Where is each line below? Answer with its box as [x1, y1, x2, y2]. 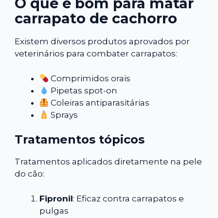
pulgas [39, 205, 69, 216]
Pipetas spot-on [49, 85, 118, 95]
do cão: [15, 169, 44, 179]
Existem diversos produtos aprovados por [15, 36, 190, 47]
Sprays [49, 109, 78, 120]
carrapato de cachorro [15, 10, 177, 27]
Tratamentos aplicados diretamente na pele [15, 157, 202, 167]
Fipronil [39, 193, 73, 203]
